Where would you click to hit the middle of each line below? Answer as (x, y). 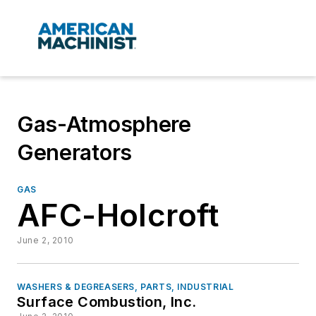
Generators (74, 153)
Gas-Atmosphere (104, 124)
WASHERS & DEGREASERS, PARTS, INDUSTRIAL (126, 287)
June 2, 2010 (45, 241)
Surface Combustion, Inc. (107, 302)
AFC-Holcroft (118, 215)
